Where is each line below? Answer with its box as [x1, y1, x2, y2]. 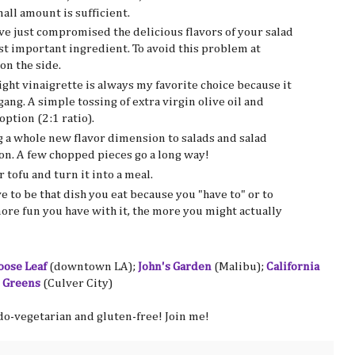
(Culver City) [43, 277, 113, 290]
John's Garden [138, 261, 212, 273]
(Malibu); [212, 261, 266, 273]
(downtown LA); [49, 261, 138, 273]
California [266, 261, 319, 273]
